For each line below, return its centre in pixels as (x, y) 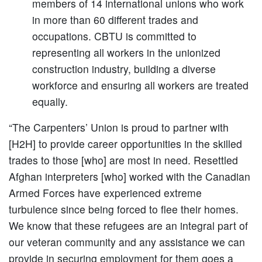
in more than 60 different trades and (115, 20)
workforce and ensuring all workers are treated (140, 85)
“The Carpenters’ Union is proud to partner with (119, 127)
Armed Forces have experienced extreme (105, 193)
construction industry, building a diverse (124, 69)
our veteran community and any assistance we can (127, 242)
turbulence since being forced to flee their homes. (124, 209)
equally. (50, 102)
